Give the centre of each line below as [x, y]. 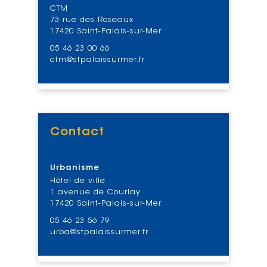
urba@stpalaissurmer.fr [99, 232]
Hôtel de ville [78, 181]
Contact [77, 132]
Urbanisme [75, 167]
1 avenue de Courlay [95, 192]
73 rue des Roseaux [92, 20]
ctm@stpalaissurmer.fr [97, 60]
